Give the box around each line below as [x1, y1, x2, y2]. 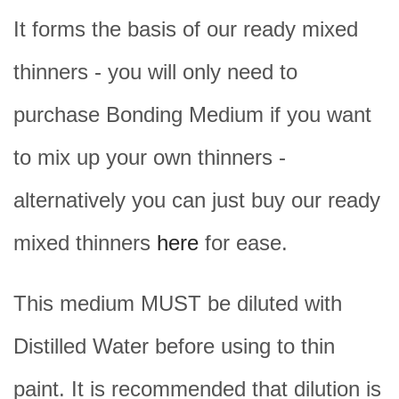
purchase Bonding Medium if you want [13, 102, 371, 126]
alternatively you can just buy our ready [13, 187, 380, 212]
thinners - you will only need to [13, 59, 297, 84]
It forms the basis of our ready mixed [13, 16, 358, 41]
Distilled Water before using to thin [13, 333, 335, 358]
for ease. [199, 230, 288, 255]
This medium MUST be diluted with [13, 290, 342, 315]
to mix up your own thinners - [13, 144, 286, 169]
